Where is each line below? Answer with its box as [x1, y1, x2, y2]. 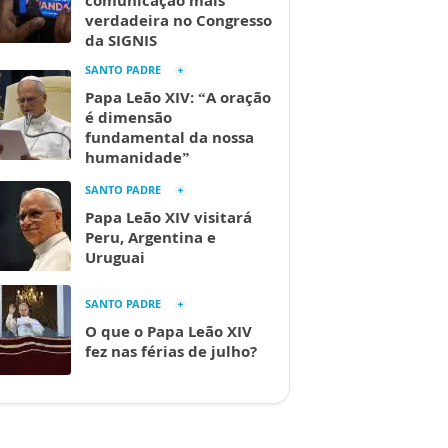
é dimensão [85, 107, 172, 127]
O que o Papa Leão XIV [85, 321, 252, 341]
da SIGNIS [85, 30, 157, 50]
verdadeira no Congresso [85, 10, 272, 30]
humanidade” [85, 147, 190, 167]
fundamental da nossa [85, 127, 254, 147]
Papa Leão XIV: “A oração [85, 87, 271, 107]
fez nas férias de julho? [85, 341, 257, 361]
